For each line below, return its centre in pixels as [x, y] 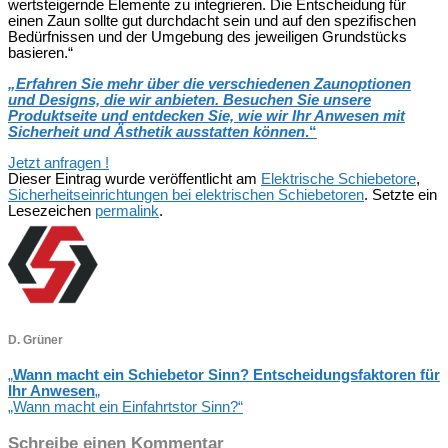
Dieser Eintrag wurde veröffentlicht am [134, 179]
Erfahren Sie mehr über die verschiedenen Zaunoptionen [213, 84]
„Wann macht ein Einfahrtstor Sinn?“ [125, 407]
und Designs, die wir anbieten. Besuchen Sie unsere [189, 100]
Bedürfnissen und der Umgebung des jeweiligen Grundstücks [207, 37]
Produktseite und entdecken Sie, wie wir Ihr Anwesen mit [206, 116]
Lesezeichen [51, 211]
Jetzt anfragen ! [58, 163]
